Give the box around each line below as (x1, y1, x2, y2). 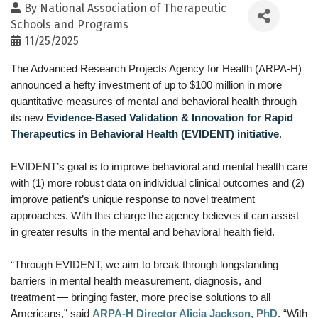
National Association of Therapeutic (40, 1, 226, 16)
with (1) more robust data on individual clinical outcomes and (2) (11, 177, 305, 190)
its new (11, 112, 46, 124)
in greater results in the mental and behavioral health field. (11, 226, 278, 238)
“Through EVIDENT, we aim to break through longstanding (11, 259, 278, 271)
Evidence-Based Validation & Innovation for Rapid (46, 112, 293, 124)
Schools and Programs (11, 18, 128, 32)
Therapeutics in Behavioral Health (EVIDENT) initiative (11, 128, 279, 141)
